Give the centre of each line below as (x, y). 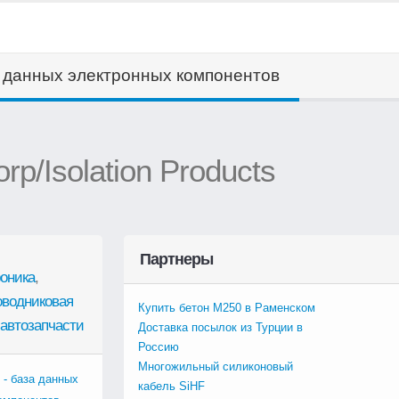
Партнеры (176, 259)
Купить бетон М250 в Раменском (227, 308)
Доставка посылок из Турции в (220, 327)
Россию (159, 347)
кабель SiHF (171, 386)
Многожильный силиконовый (216, 366)
